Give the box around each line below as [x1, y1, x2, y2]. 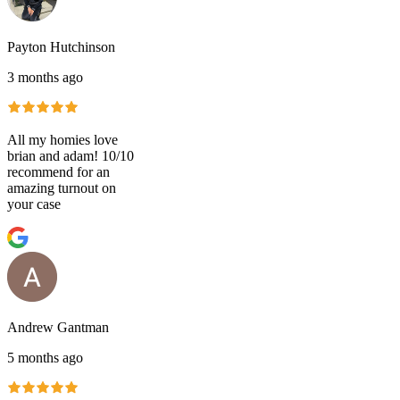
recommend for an [7, 163, 110, 179]
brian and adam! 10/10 [7, 147, 134, 163]
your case [7, 196, 61, 212]
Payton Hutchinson [7, 38, 115, 54]
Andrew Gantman [7, 319, 109, 335]
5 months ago [7, 349, 83, 365]
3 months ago [7, 69, 83, 85]
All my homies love [7, 131, 118, 147]
